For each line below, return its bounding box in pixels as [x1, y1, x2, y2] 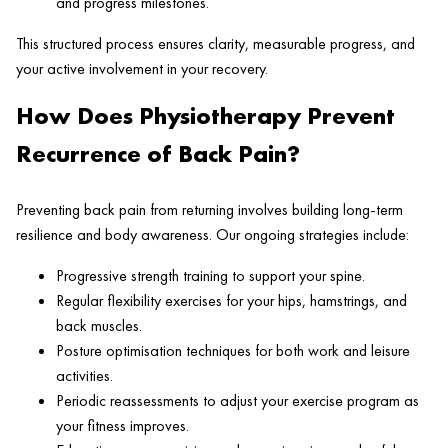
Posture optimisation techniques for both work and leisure [56, 339, 410, 361]
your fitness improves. [56, 414, 189, 436]
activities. [56, 364, 113, 386]
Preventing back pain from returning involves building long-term [16, 198, 403, 220]
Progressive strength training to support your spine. [56, 264, 365, 286]
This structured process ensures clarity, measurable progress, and [16, 32, 415, 54]
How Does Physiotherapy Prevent [16, 99, 395, 131]
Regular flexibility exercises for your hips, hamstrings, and [56, 289, 407, 311]
